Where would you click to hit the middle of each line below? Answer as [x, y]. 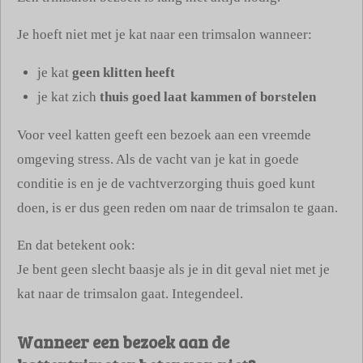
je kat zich [68, 96]
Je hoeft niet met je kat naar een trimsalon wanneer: [164, 35]
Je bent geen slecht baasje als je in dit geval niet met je [173, 270]
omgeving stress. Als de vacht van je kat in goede [158, 159]
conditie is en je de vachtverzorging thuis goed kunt [166, 183]
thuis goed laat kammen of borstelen [208, 96]
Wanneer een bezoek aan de [123, 342]
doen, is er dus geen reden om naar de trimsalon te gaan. [177, 207]
